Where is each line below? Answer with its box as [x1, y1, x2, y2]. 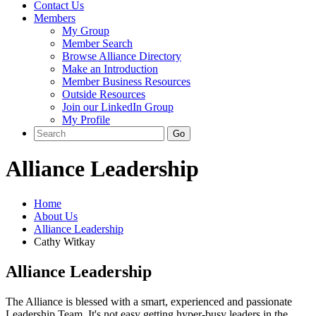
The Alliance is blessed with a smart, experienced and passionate [6, 295, 292, 308]
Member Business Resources [62, 75, 190, 87]
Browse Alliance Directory [62, 50, 181, 62]
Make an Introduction [62, 63, 158, 75]
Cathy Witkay [34, 235, 95, 248]
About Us [34, 209, 78, 222]
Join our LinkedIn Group [62, 101, 174, 113]
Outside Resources [62, 88, 145, 100]
